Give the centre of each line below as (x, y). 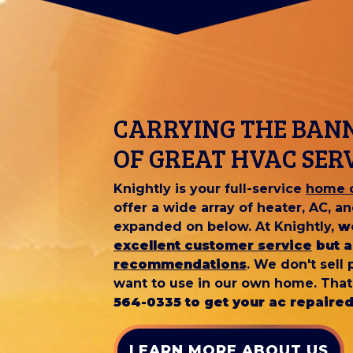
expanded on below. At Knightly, (226, 227)
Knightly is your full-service (210, 189)
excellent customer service (213, 246)
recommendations (180, 265)
